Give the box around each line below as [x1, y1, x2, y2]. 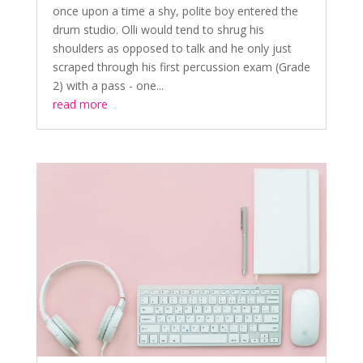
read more [52, 96, 108, 112]
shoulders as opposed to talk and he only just [52, 40, 292, 56]
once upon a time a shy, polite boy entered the [52, 2, 298, 19]
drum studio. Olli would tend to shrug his [52, 21, 264, 37]
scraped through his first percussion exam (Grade [52, 58, 310, 75]
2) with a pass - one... [52, 77, 164, 93]
